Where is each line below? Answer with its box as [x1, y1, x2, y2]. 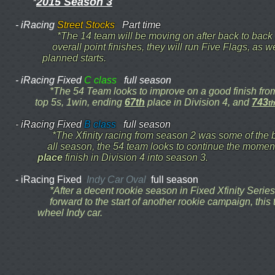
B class [84, 118, 123, 130]
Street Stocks [57, 19, 122, 30]
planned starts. [15, 52, 106, 63]
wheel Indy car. [15, 207, 107, 218]
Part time [122, 19, 161, 30]
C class [84, 74, 119, 85]
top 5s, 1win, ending [15, 96, 125, 107]
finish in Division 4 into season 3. [63, 152, 211, 163]
